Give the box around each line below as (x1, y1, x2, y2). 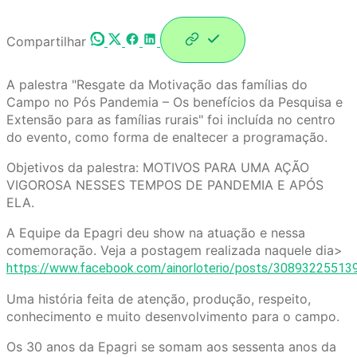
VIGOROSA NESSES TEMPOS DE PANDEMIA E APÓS (6, 177, 324, 194)
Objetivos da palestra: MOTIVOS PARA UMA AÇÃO (6, 159, 309, 176)
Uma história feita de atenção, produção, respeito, (6, 291, 311, 308)
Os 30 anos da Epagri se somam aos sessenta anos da (6, 339, 336, 355)
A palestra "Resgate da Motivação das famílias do (6, 76, 308, 93)
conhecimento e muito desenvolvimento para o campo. (6, 308, 339, 325)
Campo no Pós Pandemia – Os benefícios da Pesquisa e (6, 94, 343, 111)
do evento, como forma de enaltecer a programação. (6, 129, 331, 146)
